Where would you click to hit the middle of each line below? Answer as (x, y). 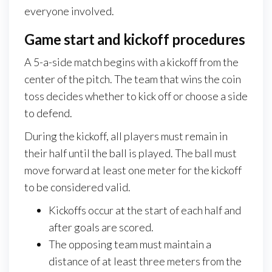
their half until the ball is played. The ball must (131, 153)
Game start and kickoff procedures (135, 39)
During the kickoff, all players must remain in (126, 136)
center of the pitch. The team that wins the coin (133, 79)
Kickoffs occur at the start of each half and (145, 210)
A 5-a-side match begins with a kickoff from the (131, 62)
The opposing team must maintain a (130, 244)
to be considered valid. (77, 187)
